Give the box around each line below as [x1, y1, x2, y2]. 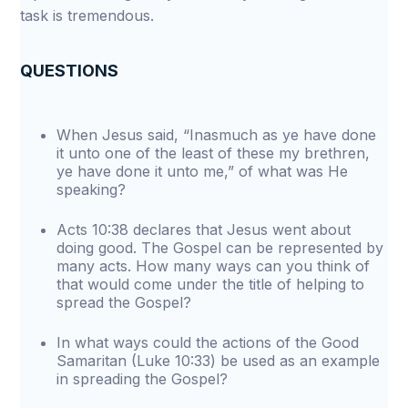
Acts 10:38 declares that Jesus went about [56, 220, 352, 239]
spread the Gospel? [56, 293, 192, 311]
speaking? [56, 180, 127, 199]
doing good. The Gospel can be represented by [56, 239, 384, 257]
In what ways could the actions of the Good [56, 333, 360, 352]
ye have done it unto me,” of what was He [56, 162, 349, 180]
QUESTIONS [20, 61, 119, 80]
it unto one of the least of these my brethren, [56, 144, 371, 162]
